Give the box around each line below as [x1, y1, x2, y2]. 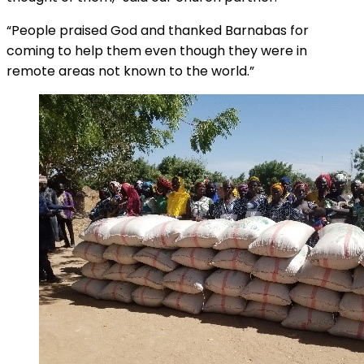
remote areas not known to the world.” [6, 62, 254, 81]
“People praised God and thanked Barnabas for [6, 21, 309, 41]
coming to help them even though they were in [6, 41, 307, 61]
